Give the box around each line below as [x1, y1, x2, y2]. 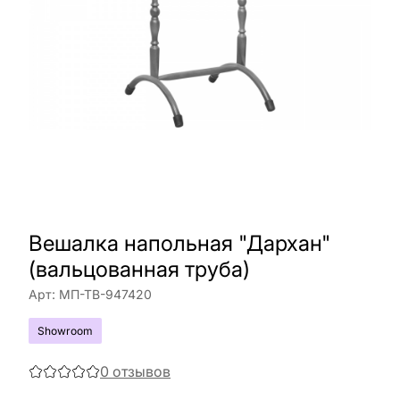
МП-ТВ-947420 [59, 287, 152, 302]
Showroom [37, 324, 93, 337]
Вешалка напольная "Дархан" [29, 230, 330, 256]
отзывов [112, 362, 171, 380]
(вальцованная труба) [29, 256, 250, 282]
